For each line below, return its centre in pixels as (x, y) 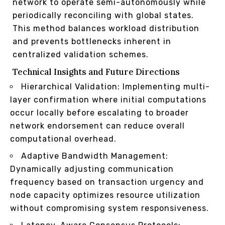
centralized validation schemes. (81, 54)
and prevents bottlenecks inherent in (92, 41)
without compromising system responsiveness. (109, 208)
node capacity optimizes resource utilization (105, 195)
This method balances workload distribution (106, 28)
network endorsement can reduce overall (97, 126)
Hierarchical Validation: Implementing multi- (116, 86)
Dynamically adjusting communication (92, 169)
